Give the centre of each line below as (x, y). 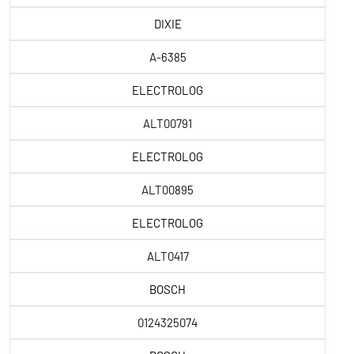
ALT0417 (168, 256)
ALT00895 (168, 190)
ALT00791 (168, 123)
